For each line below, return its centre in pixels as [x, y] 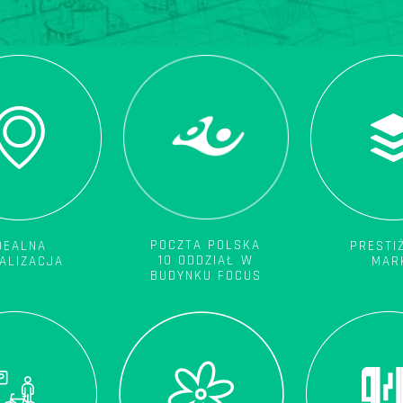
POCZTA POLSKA [206, 246]
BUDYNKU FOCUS [206, 276]
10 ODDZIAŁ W [206, 261]
